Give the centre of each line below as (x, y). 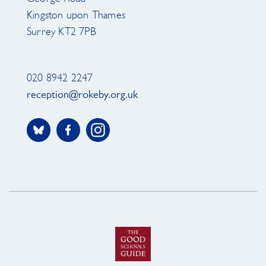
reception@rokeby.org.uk (82, 96)
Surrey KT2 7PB (61, 33)
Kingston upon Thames (76, 16)
